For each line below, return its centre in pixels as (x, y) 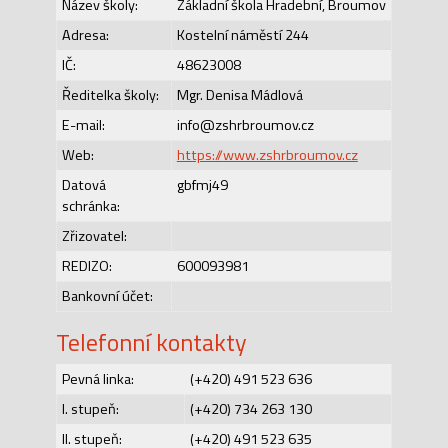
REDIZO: (86, 265)
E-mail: (83, 124)
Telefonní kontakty (151, 341)
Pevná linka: (97, 378)
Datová (83, 184)
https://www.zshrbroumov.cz (267, 154)
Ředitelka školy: (110, 94)
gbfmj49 (202, 184)
